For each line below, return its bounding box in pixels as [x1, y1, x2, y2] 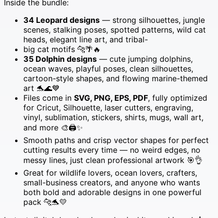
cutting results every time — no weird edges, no [23, 145, 200, 155]
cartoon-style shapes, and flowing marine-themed [23, 73, 208, 83]
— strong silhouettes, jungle [100, 15, 205, 25]
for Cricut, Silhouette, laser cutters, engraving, [23, 102, 193, 112]
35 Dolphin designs [23, 54, 97, 64]
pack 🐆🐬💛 [23, 197, 67, 207]
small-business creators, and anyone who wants [23, 177, 200, 187]
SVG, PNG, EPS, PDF [74, 92, 148, 103]
